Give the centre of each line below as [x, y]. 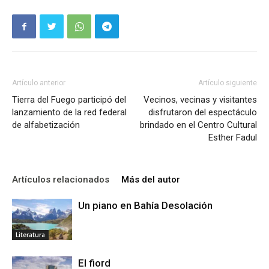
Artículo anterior [39, 83]
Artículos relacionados [61, 180]
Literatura [30, 234]
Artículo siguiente [228, 83]
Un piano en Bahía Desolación [145, 205]
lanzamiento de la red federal [69, 112]
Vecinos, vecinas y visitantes [200, 100]
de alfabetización [46, 125]
